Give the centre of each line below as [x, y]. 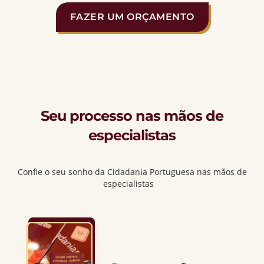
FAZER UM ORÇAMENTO [132, 17]
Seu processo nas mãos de [132, 116]
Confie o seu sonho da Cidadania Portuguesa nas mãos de [132, 172]
